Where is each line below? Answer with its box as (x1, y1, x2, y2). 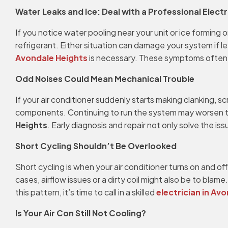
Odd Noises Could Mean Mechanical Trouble (15, 73, 194, 84)
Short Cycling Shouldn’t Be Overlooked (15, 140, 177, 151)
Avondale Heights (15, 52, 88, 63)
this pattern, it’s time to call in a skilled (15, 187, 156, 197)
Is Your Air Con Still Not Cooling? (15, 208, 146, 218)
